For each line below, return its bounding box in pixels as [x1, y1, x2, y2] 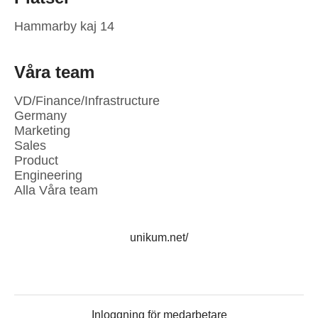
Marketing [14, 124, 70, 138]
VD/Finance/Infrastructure [14, 94, 160, 108]
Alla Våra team [14, 183, 98, 197]
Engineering [14, 168, 82, 182]
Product [14, 153, 58, 168]
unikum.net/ [130, 231, 188, 243]
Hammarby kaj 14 [14, 19, 114, 33]
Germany [14, 109, 67, 123]
